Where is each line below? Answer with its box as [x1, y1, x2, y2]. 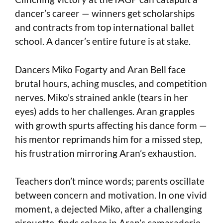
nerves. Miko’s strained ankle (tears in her [15, 91, 188, 103]
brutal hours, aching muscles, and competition [15, 77, 207, 89]
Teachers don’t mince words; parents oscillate [15, 175, 205, 187]
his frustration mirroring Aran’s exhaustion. [15, 147, 196, 159]
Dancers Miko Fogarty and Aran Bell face [15, 63, 186, 75]
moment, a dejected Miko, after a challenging [15, 203, 202, 215]
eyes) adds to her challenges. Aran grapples [15, 105, 195, 117]
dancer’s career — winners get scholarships [15, 7, 195, 19]
